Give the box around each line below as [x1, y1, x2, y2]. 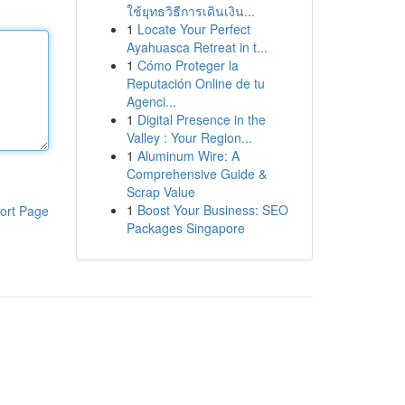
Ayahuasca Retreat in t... [126, 38, 268, 56]
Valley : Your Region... [126, 128, 252, 146]
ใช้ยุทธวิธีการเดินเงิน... [126, 2, 255, 20]
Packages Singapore [126, 219, 245, 237]
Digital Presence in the [137, 110, 266, 128]
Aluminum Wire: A [137, 146, 240, 165]
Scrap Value [126, 183, 195, 201]
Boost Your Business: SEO [137, 201, 288, 219]
